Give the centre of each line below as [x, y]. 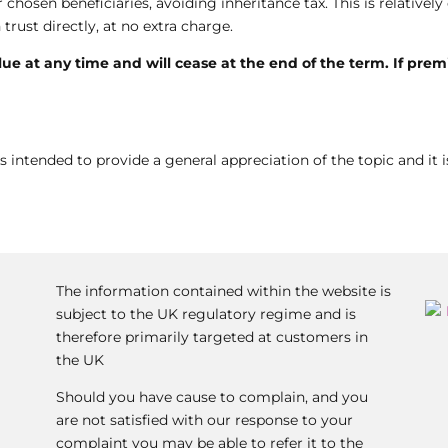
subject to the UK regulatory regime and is [205, 313]
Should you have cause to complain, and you [211, 396]
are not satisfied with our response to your [204, 419]
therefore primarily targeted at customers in [211, 336]
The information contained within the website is [223, 290]
